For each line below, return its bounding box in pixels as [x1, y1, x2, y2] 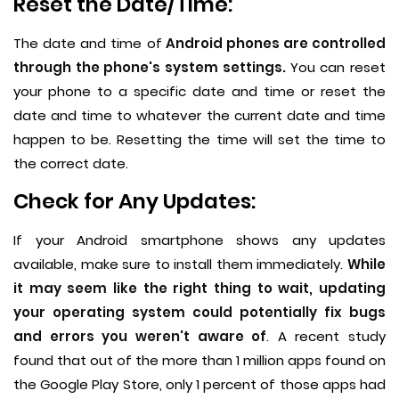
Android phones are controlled [161, 34, 386, 53]
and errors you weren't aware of [13, 327, 267, 346]
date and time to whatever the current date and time [13, 106, 386, 126]
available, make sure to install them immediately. [13, 255, 347, 274]
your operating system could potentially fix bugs [13, 303, 386, 322]
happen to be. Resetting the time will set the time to [13, 130, 386, 150]
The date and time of [13, 34, 162, 53]
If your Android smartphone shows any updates [13, 231, 386, 250]
